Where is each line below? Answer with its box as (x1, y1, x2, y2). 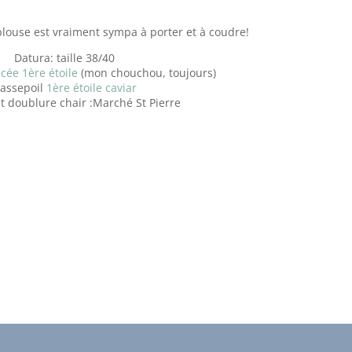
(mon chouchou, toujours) (78, 64, 217, 80)
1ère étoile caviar (42, 79, 137, 95)
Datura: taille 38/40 (14, 49, 115, 65)
